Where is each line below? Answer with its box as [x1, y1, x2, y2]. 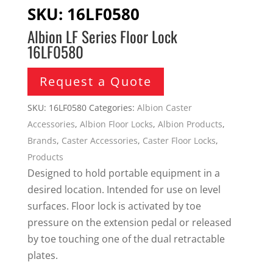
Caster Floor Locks [142, 134, 216, 146]
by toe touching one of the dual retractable [27, 232, 225, 246]
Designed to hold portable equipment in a [27, 166, 220, 180]
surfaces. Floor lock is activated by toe [27, 199, 201, 213]
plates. [27, 248, 58, 262]
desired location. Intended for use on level [27, 182, 221, 196]
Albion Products [157, 118, 222, 130]
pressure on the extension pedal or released [27, 215, 232, 229]
